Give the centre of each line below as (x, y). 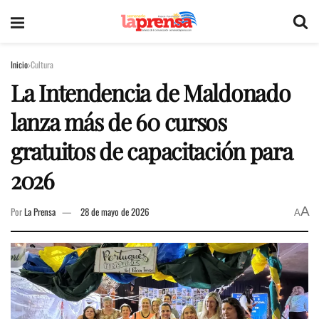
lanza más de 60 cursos (119, 121)
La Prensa (40, 212)
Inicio (19, 64)
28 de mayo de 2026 (115, 212)
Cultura (42, 64)
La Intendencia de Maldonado (151, 92)
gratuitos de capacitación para (152, 151)
